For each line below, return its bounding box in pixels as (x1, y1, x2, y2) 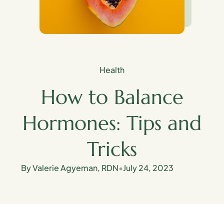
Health (99, 64, 124, 75)
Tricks (87, 136, 137, 161)
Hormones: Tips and (22, 110, 201, 135)
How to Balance (40, 84, 183, 109)
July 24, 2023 (122, 162, 173, 173)
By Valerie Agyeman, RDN (20, 162, 118, 173)
